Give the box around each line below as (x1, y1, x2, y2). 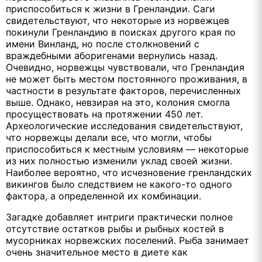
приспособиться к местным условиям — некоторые (6, 143, 249, 155)
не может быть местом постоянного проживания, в (6, 73, 247, 85)
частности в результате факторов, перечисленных (6, 84, 241, 96)
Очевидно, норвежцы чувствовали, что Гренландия (6, 61, 244, 73)
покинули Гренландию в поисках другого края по (6, 26, 236, 38)
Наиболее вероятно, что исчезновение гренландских (6, 166, 252, 178)
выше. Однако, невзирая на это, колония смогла (6, 96, 230, 108)
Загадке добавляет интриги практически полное (6, 211, 233, 223)
